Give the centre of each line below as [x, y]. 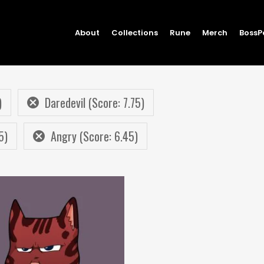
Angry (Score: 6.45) [94, 136]
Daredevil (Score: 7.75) [95, 103]
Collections [135, 32]
